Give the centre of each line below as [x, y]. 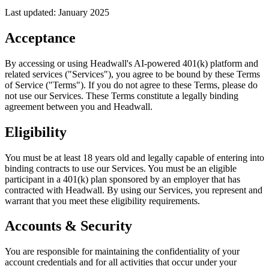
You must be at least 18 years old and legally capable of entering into [134, 157]
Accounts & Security [68, 226]
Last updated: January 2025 [57, 12]
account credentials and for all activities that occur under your [121, 262]
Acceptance [40, 38]
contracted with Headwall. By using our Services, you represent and [134, 190]
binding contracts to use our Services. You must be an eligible [121, 168]
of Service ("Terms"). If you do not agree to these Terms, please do [131, 85]
